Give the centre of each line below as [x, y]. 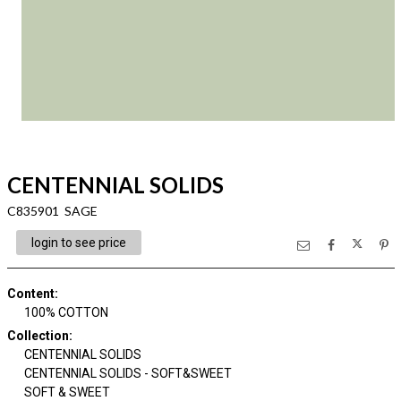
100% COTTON [66, 312]
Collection [38, 336]
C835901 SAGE [52, 211]
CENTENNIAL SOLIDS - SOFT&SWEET [128, 373]
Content [30, 294]
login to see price [78, 243]
